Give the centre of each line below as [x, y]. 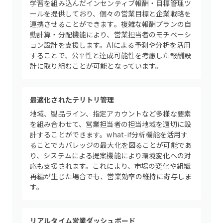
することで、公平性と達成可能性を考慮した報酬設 [111, 55]
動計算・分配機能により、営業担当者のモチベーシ [111, 34]
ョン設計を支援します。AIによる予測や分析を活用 [111, 45]
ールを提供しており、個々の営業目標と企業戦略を [111, 13]
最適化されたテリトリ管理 [72, 100]
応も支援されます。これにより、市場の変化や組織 [111, 166]
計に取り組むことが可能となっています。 [96, 66]
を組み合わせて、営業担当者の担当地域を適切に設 [111, 124]
